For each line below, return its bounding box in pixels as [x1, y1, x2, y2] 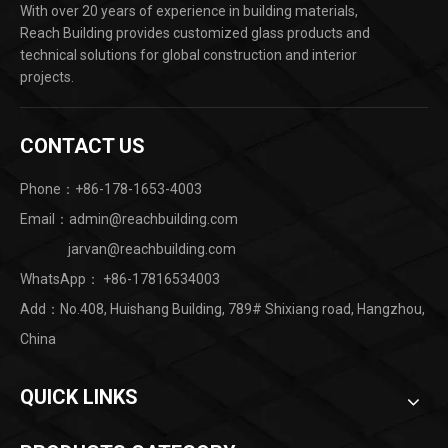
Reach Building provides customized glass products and [20, 25, 370, 42]
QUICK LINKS [20, 385, 138, 410]
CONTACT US [20, 134, 145, 159]
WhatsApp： [20, 271, 103, 288]
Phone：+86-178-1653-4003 [20, 181, 202, 198]
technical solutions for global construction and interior [20, 47, 357, 64]
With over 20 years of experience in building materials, [20, 3, 358, 20]
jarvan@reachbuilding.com [68, 241, 236, 258]
